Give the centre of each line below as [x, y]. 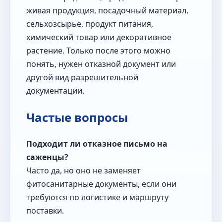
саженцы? [47, 157]
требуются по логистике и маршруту [97, 197]
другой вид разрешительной [82, 78]
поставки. [45, 211]
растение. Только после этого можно [98, 51]
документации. [55, 91]
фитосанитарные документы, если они [101, 184]
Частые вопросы [77, 117]
